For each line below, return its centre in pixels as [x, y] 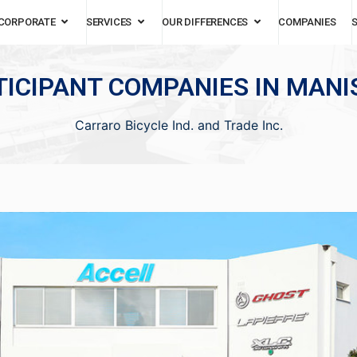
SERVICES [109, 22]
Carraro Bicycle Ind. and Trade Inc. [178, 125]
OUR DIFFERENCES [205, 22]
